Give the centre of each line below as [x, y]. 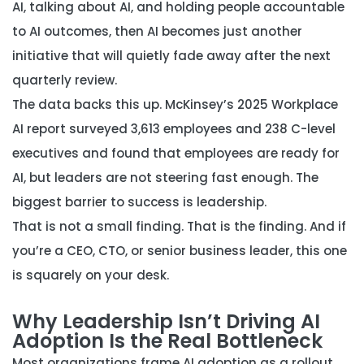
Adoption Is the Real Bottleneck [167, 341]
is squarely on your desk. [91, 275]
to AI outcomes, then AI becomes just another [157, 31]
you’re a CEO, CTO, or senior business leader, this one [180, 251]
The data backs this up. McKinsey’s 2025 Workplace [175, 104]
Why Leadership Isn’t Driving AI [166, 321]
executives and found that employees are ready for [176, 153]
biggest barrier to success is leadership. [139, 202]
